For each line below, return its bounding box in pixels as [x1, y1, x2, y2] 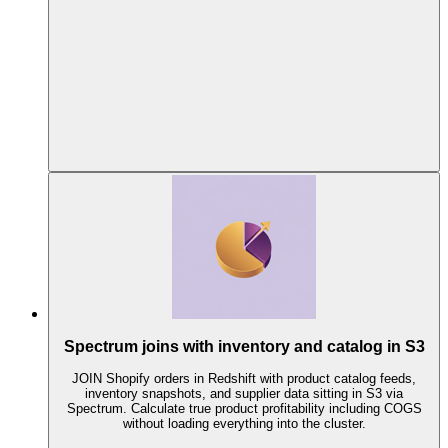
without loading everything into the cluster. [122, 416, 366, 432]
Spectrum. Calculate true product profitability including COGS [66, 401, 422, 417]
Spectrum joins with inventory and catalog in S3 [63, 337, 425, 355]
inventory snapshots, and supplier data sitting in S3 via [85, 386, 403, 402]
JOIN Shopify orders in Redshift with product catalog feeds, [72, 371, 416, 387]
